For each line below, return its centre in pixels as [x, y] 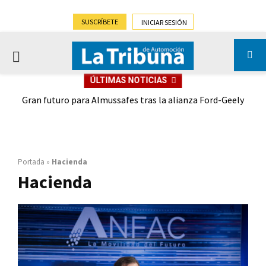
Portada [31, 162]
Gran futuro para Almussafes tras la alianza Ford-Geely [133, 100]
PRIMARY [37, 56]
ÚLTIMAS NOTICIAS [129, 80]
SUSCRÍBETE [99, 22]
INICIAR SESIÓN [164, 22]
